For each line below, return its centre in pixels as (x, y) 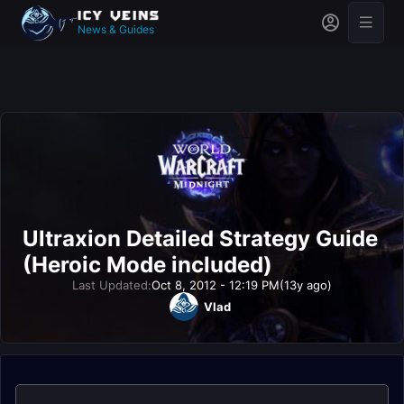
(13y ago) (306, 285)
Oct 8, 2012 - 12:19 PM (216, 285)
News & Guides (116, 29)
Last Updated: (112, 285)
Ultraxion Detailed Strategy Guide (200, 239)
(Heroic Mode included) (147, 265)
